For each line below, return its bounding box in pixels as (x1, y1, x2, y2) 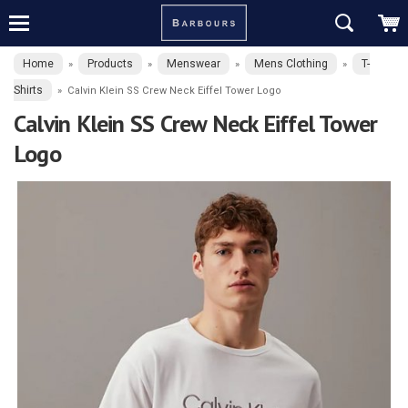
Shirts (14, 84, 43, 97)
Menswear (167, 57, 220, 70)
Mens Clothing (254, 57, 328, 70)
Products (87, 57, 133, 70)
